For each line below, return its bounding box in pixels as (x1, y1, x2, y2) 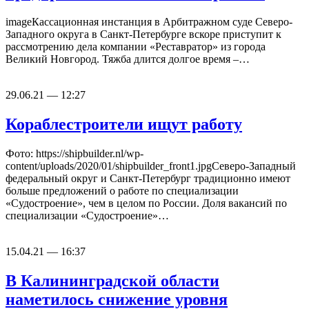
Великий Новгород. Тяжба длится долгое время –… (6, 53, 250, 66)
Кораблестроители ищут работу (6, 114, 242, 133)
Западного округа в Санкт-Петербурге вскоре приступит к (6, 28, 281, 41)
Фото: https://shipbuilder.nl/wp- (6, 147, 143, 159)
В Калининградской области (6, 271, 219, 290)
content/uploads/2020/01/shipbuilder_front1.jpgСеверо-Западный (6, 159, 296, 172)
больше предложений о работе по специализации (6, 184, 239, 197)
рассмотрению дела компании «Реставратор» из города (6, 41, 266, 53)
